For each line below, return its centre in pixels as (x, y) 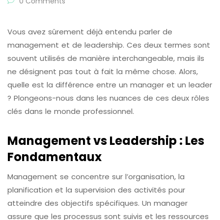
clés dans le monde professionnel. (71, 111)
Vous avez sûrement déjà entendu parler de (90, 32)
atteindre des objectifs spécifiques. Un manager (97, 203)
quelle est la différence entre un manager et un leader (110, 85)
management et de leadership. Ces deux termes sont (109, 45)
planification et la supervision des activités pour (96, 190)
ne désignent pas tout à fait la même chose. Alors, (103, 72)
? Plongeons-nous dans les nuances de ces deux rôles (108, 98)
